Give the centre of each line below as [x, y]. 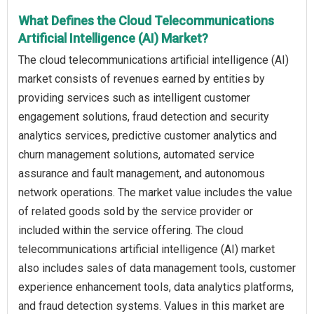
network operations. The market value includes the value [155, 192]
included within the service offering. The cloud [131, 230]
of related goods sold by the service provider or [136, 211]
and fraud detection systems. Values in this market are [151, 306]
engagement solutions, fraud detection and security [144, 116]
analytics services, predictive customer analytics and [148, 135]
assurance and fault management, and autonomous [142, 173]
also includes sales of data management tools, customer [157, 268]
